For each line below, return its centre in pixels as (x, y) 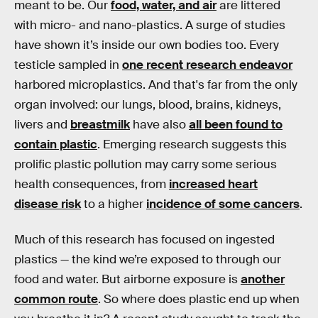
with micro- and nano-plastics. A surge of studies (150, 25)
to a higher (114, 204)
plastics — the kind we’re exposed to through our (148, 259)
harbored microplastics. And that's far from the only (156, 85)
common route (56, 299)
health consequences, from (92, 184)
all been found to (236, 125)
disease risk (48, 204)
